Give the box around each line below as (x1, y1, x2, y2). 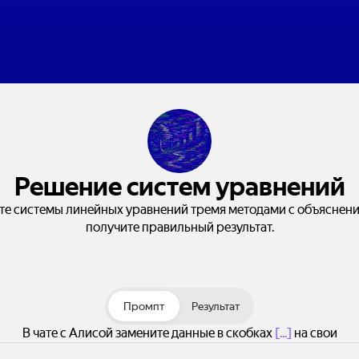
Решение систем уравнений (14, 171, 345, 202)
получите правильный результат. (85, 220, 274, 235)
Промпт (123, 300, 164, 313)
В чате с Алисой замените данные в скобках (22, 325, 275, 341)
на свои (291, 325, 337, 341)
